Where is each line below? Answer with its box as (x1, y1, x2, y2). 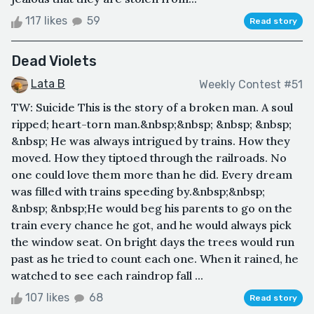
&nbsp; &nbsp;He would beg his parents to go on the (11, 201, 292, 216)
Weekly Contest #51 (199, 77, 303, 91)
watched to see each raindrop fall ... (11, 268, 203, 283)
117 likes (22, 14, 70, 28)
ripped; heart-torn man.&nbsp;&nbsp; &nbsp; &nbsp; (11, 117, 292, 132)
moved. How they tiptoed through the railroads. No (11, 151, 287, 165)
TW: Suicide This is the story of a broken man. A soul (11, 100, 293, 115)
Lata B (31, 77, 65, 91)
